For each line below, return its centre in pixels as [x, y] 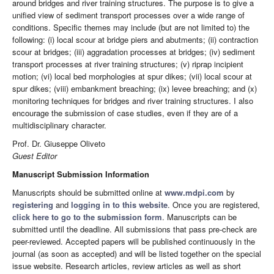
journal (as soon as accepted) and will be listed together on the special [137, 254]
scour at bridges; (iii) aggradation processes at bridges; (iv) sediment [134, 52]
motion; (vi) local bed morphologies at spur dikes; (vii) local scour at [132, 76]
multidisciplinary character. [59, 125]
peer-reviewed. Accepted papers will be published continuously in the [134, 242]
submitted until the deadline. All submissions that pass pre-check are [135, 229]
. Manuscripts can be [199, 217]
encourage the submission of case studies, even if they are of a [125, 113]
